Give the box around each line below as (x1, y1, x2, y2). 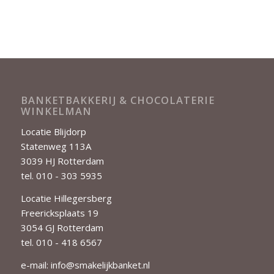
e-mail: (20, 258, 51, 271)
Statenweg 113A (20, 140, 91, 153)
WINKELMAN (20, 103, 92, 118)
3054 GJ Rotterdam (20, 221, 103, 234)
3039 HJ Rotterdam (20, 155, 104, 168)
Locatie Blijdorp (20, 125, 86, 138)
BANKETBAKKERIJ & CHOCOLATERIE (20, 92, 215, 107)
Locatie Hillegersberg (20, 192, 112, 205)
